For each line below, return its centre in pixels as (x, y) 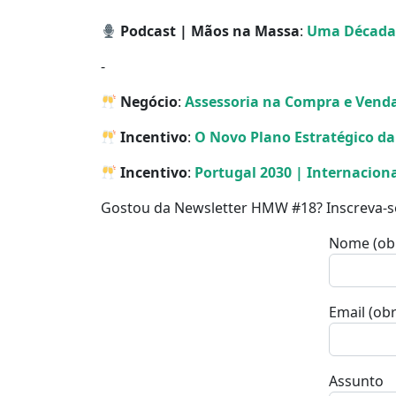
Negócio (148, 102)
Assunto (356, 381)
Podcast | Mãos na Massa (209, 31)
